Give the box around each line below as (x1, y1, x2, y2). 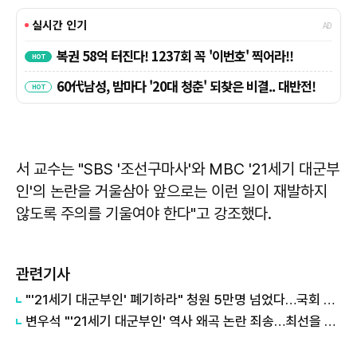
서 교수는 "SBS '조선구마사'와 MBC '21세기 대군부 (16, 159, 339, 179)
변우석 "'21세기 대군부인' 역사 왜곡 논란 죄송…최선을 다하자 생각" (324, 313, 335, 330)
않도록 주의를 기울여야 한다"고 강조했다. (16, 204, 272, 224)
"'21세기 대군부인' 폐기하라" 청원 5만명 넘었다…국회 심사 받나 (324, 292, 335, 308)
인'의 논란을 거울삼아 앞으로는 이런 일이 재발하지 (16, 182, 328, 202)
